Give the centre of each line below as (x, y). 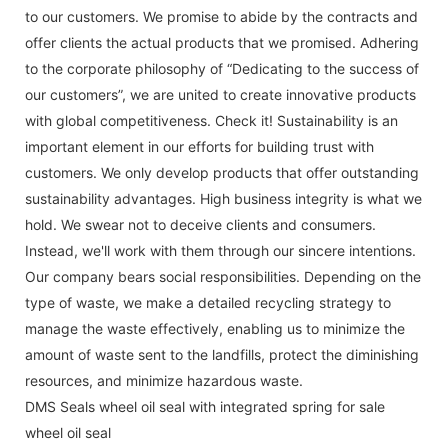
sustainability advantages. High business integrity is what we (223, 198)
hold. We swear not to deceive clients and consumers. (200, 224)
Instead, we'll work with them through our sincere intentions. (220, 250)
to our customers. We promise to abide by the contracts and (221, 16)
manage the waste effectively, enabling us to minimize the (215, 328)
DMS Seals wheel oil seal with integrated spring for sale (205, 406)
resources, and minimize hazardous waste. (164, 380)
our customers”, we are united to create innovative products (220, 94)
